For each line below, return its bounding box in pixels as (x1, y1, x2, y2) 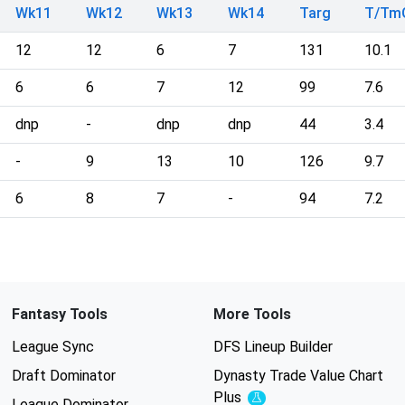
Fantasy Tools (11, 306, 108, 323)
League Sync (11, 338, 94, 355)
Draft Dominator (11, 367, 116, 384)
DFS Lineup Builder (212, 338, 333, 355)
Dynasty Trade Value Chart (212, 367, 383, 384)
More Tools (212, 306, 291, 323)
